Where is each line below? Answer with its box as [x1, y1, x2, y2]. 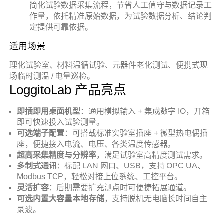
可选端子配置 [17, 129, 65, 137]
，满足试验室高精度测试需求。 [96, 151, 208, 159]
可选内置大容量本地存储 [17, 194, 105, 203]
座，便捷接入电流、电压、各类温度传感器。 [17, 140, 176, 148]
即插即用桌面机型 [17, 107, 81, 115]
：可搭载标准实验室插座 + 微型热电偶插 [64, 129, 208, 137]
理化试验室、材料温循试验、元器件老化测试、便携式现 [9, 61, 208, 69]
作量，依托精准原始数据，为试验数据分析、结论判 [29, 12, 212, 20]
